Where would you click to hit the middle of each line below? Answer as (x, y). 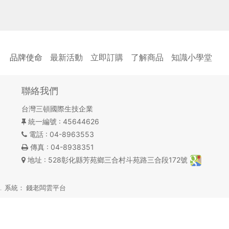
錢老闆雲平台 (46, 188)
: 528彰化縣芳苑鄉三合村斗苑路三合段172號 (116, 160)
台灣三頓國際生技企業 (57, 109)
